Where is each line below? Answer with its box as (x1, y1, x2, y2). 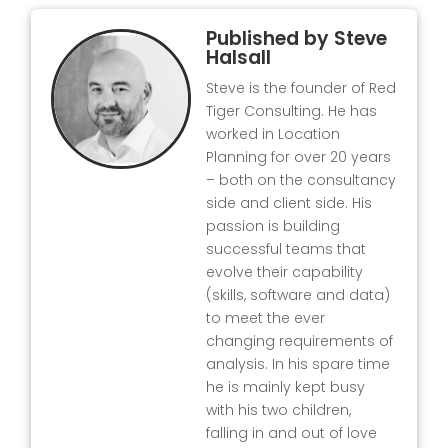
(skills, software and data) (206, 285, 391, 306)
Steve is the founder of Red (206, 78, 397, 99)
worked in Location (206, 124, 341, 145)
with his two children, (206, 400, 352, 421)
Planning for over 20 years (206, 147, 392, 168)
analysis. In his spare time (206, 354, 391, 375)
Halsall (206, 44, 272, 72)
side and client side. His (206, 193, 373, 214)
